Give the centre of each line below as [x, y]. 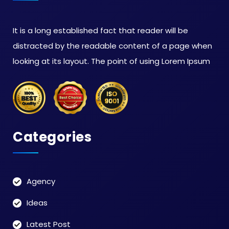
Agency [41, 181]
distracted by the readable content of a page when [112, 46]
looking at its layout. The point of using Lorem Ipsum [111, 61]
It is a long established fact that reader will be [100, 31]
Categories [52, 137]
